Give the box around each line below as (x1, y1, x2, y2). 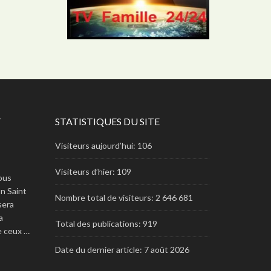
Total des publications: (55, 218, 143, 229)
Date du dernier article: (55, 244, 144, 255)
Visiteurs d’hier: (55, 166, 117, 177)
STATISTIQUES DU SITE (55, 115, 160, 127)
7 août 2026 (144, 244, 189, 255)
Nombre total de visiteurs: (55, 192, 155, 203)
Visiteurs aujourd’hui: (55, 140, 137, 151)
